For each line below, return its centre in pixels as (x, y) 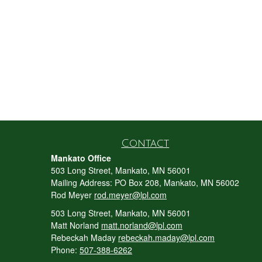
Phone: (65, 250)
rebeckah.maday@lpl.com (166, 237)
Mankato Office (81, 158)
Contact (145, 143)
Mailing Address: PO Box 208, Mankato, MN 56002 (145, 182)
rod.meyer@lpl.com (130, 195)
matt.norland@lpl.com (142, 225)
